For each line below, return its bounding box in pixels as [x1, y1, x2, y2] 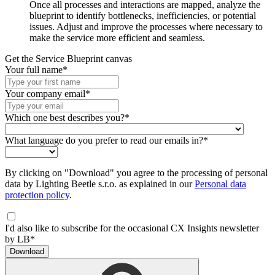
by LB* [5, 234, 35, 245]
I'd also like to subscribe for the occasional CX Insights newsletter [5, 223, 259, 234]
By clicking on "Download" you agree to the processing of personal [5, 168, 268, 179]
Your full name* [5, 64, 68, 76]
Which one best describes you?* [5, 112, 130, 123]
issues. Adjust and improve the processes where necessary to [29, 21, 263, 33]
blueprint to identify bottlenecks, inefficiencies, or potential [29, 10, 256, 21]
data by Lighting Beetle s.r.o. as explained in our [5, 179, 195, 190]
